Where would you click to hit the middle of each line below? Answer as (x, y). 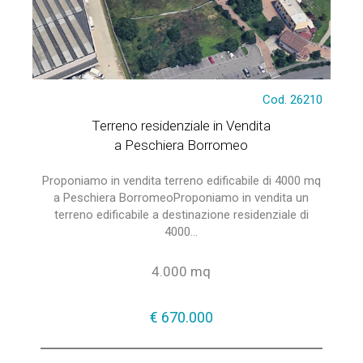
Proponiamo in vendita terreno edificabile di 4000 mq (181, 181)
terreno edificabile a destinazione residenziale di (181, 215)
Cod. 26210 (293, 100)
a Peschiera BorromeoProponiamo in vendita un (181, 198)
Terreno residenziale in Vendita (181, 126)
